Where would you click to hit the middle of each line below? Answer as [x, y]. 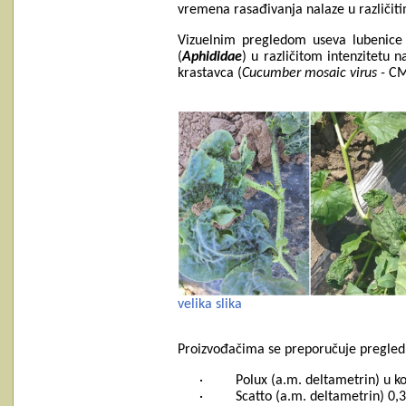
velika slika [210, 304]
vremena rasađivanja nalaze [263, 10]
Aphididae [212, 57]
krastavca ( [210, 73]
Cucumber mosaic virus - [315, 73]
